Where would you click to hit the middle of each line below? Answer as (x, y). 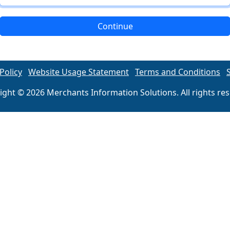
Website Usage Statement (79, 72)
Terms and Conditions (178, 72)
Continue (115, 26)
